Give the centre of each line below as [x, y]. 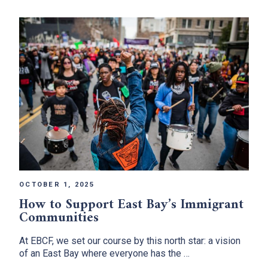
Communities [59, 218]
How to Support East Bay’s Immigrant [131, 205]
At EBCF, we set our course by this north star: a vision [130, 240]
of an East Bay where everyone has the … [104, 253]
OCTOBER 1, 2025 [57, 184]
